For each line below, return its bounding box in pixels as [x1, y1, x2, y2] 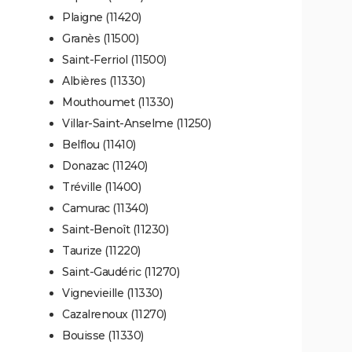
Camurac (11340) [62, 200, 148, 215]
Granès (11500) [62, 31, 138, 46]
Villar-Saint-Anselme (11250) [62, 115, 211, 130]
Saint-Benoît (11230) [62, 222, 168, 236]
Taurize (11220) [62, 243, 141, 258]
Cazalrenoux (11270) [62, 306, 167, 321]
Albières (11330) [62, 73, 145, 88]
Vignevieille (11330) [62, 285, 162, 300]
